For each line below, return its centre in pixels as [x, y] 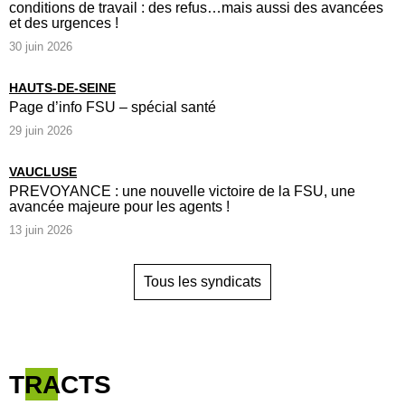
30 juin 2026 [41, 46]
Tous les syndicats [202, 281]
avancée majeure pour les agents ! [119, 206]
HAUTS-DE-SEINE [62, 87]
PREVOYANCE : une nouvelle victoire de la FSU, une [182, 191]
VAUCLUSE [43, 171]
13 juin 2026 [41, 230]
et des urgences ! [64, 23]
